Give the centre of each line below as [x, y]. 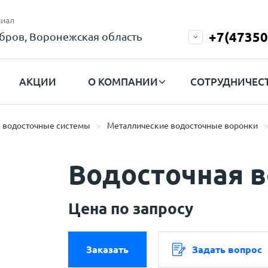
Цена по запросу [131, 208]
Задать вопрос [227, 249]
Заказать [107, 249]
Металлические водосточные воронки [182, 126]
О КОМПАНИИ [123, 81]
